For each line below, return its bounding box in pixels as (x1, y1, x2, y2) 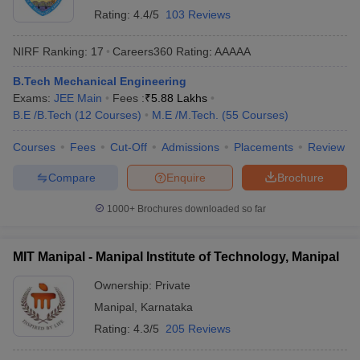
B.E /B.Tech (13, 108, 72, 121)
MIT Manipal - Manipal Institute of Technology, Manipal (13, 250, 339, 264)
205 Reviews (166, 322, 231, 335)
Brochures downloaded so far (134, 203, 266, 215)
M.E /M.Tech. (152, 108, 219, 121)
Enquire (166, 170, 206, 184)
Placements (234, 141, 293, 153)
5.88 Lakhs (151, 92, 207, 104)
